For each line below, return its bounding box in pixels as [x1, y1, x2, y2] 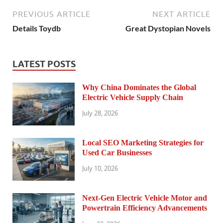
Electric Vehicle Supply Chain [82, 93, 183, 102]
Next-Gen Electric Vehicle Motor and [82, 193, 207, 202]
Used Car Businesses [82, 148, 152, 157]
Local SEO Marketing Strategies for [82, 138, 204, 147]
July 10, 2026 [82, 164, 118, 173]
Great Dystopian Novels [125, 23, 211, 33]
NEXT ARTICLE [152, 9, 211, 18]
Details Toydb [12, 23, 61, 33]
